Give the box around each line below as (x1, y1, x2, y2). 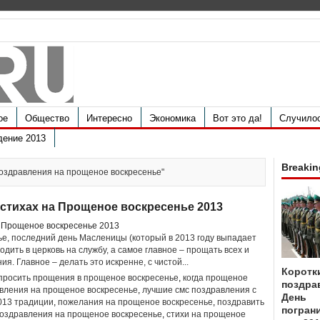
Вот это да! (213, 113, 262, 124)
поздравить (217, 297, 264, 307)
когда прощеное (183, 273, 248, 283)
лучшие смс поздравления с (142, 285, 256, 295)
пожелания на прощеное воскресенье (58, 297, 213, 307)
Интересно (86, 113, 132, 124)
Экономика (149, 113, 196, 124)
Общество (25, 113, 69, 124)
